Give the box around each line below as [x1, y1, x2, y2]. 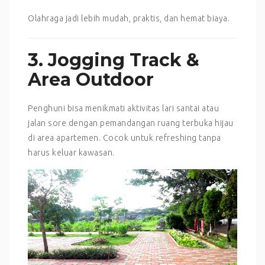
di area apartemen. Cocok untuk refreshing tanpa [28, 132, 221, 143]
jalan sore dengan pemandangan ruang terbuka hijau [28, 118, 234, 128]
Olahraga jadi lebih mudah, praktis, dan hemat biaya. [28, 13, 230, 23]
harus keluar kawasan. [28, 147, 115, 157]
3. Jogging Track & [28, 49, 199, 71]
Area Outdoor [28, 68, 154, 91]
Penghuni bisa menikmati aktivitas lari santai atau [28, 103, 219, 113]
